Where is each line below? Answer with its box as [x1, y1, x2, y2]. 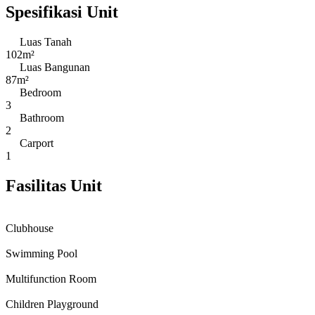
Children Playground [6, 297, 98, 310]
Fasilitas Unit [6, 176, 102, 195]
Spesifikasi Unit [6, 2, 118, 21]
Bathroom [20, 111, 64, 124]
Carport [20, 136, 53, 149]
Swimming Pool [6, 247, 77, 259]
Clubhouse [6, 221, 53, 234]
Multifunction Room [6, 272, 96, 285]
